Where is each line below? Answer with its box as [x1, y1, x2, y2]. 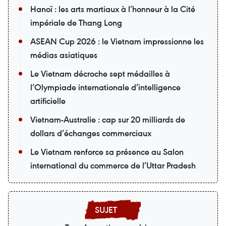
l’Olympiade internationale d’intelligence [30, 82, 181, 93]
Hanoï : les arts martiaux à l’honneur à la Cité [30, 4, 195, 15]
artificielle [30, 95, 66, 107]
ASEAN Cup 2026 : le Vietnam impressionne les [30, 36, 204, 47]
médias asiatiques [30, 49, 97, 61]
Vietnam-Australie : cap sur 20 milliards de [30, 114, 185, 126]
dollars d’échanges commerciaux [30, 128, 151, 139]
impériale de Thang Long [30, 17, 122, 29]
